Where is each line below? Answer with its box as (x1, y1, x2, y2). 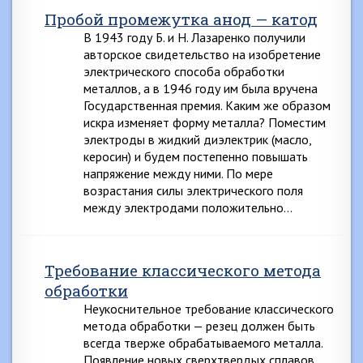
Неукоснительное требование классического (83, 301, 334, 317)
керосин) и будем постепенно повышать (83, 148, 308, 164)
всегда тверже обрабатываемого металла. (83, 335, 322, 351)
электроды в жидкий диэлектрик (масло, (83, 131, 311, 147)
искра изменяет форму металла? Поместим (83, 114, 326, 130)
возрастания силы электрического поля (83, 182, 303, 199)
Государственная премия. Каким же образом (83, 97, 331, 113)
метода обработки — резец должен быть (83, 318, 315, 334)
